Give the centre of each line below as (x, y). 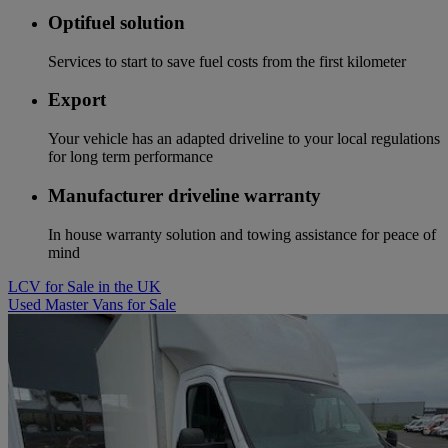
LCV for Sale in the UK (84, 286)
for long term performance (130, 157)
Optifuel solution (116, 23)
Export (77, 100)
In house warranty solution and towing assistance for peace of (242, 234)
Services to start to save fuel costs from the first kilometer (227, 61)
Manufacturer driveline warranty (184, 195)
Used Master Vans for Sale (92, 304)
